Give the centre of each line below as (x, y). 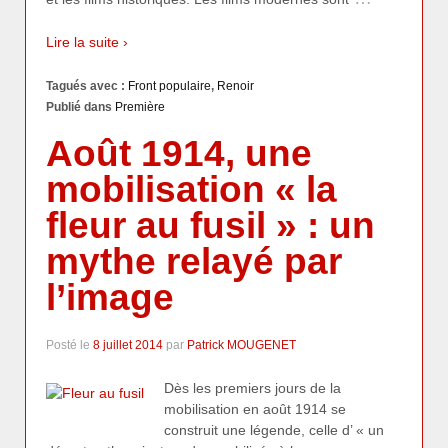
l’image (110, 298)
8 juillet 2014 (128, 344)
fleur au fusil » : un (210, 226)
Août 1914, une (179, 154)
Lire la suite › (87, 42)
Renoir (235, 85)
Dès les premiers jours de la (252, 387)
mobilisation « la (191, 190)
